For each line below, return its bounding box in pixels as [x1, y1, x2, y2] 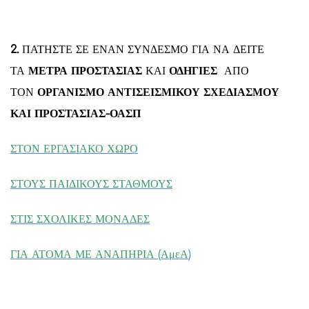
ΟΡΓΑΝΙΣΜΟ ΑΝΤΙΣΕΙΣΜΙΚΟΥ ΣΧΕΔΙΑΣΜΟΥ [37, 86, 279, 99]
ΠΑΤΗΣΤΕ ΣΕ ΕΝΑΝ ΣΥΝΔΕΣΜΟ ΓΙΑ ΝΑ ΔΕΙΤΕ [19, 43, 264, 56]
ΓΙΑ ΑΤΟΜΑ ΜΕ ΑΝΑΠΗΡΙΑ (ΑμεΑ [10, 248, 188, 261]
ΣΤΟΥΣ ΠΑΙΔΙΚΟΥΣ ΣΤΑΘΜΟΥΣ [10, 177, 172, 190]
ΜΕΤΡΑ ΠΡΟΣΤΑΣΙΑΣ [28, 64, 142, 77]
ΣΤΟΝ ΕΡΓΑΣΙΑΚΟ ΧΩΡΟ [10, 142, 138, 155]
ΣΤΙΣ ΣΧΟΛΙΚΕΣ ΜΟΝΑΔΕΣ [10, 212, 150, 226]
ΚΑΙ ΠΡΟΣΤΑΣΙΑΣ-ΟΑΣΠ [10, 107, 141, 120]
